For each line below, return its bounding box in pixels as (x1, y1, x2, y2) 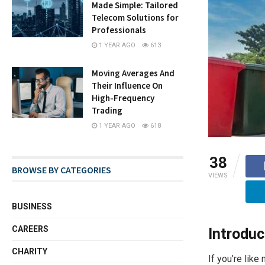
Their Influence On (92, 79, 163, 91)
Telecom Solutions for (92, 11, 179, 23)
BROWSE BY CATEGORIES (12, 163, 112, 176)
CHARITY (12, 246, 48, 256)
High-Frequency (92, 92, 155, 104)
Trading (92, 104, 123, 116)
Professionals (92, 24, 147, 35)
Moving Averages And (92, 67, 175, 79)
